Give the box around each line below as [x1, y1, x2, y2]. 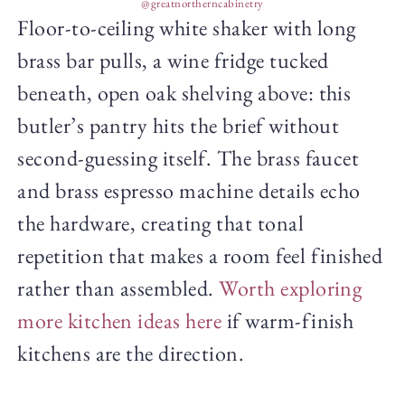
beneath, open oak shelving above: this [17, 79, 352, 108]
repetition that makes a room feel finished [17, 241, 383, 270]
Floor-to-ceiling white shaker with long [17, 14, 356, 42]
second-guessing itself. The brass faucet [17, 144, 360, 173]
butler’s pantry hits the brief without [17, 111, 340, 140]
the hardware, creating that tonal [17, 209, 305, 238]
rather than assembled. [17, 274, 220, 303]
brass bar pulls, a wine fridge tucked [17, 46, 329, 75]
